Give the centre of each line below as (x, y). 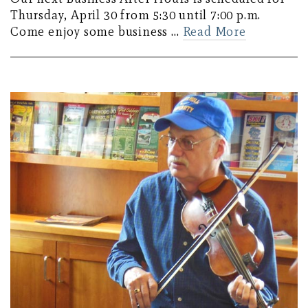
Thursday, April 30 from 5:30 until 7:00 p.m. (136, 15)
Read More (214, 31)
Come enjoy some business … (97, 31)
